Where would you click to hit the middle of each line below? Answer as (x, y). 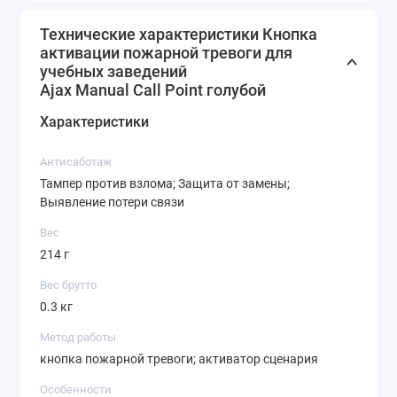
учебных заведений (113, 71)
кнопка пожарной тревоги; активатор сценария (179, 359)
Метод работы (78, 337)
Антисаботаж (76, 161)
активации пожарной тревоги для (166, 52)
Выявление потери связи (112, 202)
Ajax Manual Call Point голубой (153, 90)
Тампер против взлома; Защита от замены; (165, 184)
